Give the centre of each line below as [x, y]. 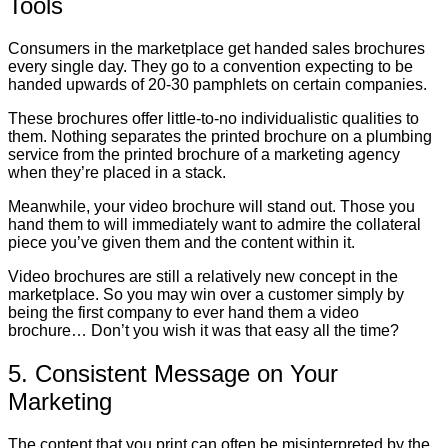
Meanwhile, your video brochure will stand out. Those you [211, 207]
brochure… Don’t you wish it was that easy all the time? [203, 331]
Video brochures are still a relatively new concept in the [203, 277]
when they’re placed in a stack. [117, 173]
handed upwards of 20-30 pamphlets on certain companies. [217, 85]
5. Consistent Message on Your [173, 373]
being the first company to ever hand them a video [183, 313]
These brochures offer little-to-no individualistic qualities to [213, 119]
